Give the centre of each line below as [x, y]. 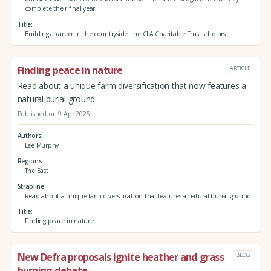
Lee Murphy [41, 145]
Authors [29, 136]
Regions [30, 161]
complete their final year [60, 9]
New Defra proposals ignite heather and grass [120, 257]
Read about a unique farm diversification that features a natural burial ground [138, 196]
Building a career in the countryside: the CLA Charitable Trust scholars [125, 34]
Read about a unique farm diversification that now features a [132, 85]
